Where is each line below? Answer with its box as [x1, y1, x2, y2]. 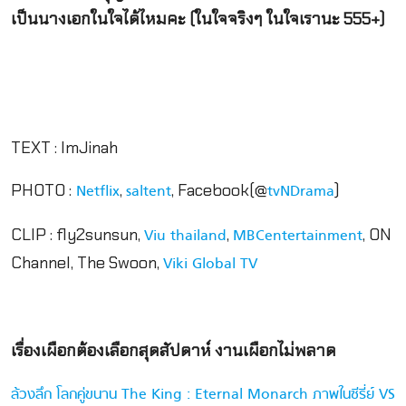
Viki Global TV [162, 253, 257, 277]
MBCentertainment [232, 225, 362, 249]
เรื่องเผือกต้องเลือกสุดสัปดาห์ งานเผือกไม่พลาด [10, 339, 336, 362]
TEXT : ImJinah [10, 136, 118, 159]
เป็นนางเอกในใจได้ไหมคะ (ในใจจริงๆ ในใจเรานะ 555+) [10, 8, 385, 31]
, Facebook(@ [170, 179, 267, 202]
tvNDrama [266, 180, 334, 205]
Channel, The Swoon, [10, 252, 163, 275]
